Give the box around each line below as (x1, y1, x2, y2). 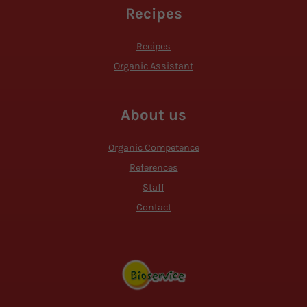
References (129, 162, 178, 174)
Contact (136, 201, 171, 214)
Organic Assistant (114, 60, 193, 73)
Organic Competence (108, 142, 199, 154)
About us (121, 106, 186, 125)
